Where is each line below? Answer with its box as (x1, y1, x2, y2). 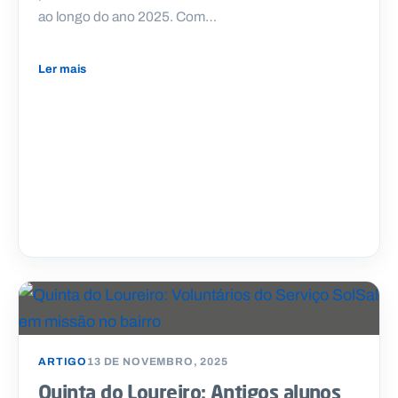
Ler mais (38, 60, 86, 77)
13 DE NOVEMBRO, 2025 (87, 354, 228, 370)
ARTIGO (38, 354, 88, 370)
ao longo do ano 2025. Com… (38, 5, 217, 27)
